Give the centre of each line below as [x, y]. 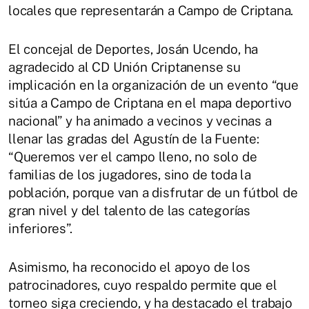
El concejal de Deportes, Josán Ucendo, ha [133, 49]
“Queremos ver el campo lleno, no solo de [133, 157]
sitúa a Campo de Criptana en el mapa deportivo [150, 103]
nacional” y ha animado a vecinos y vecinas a [140, 121]
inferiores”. [40, 228]
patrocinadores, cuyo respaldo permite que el [143, 285]
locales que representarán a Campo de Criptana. [151, 10]
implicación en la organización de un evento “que [153, 85]
